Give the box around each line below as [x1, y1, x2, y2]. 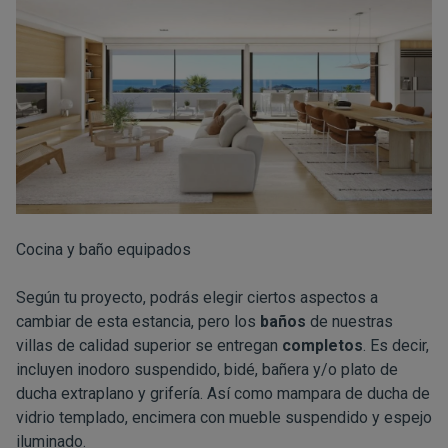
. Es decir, [363, 336, 429, 356]
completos [282, 336, 363, 356]
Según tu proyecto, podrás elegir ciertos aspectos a [16, 288, 378, 308]
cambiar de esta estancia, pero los [16, 312, 260, 332]
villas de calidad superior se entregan [16, 336, 282, 356]
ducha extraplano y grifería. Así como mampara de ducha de [16, 384, 430, 404]
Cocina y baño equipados [16, 240, 191, 260]
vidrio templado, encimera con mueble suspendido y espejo [16, 408, 432, 428]
